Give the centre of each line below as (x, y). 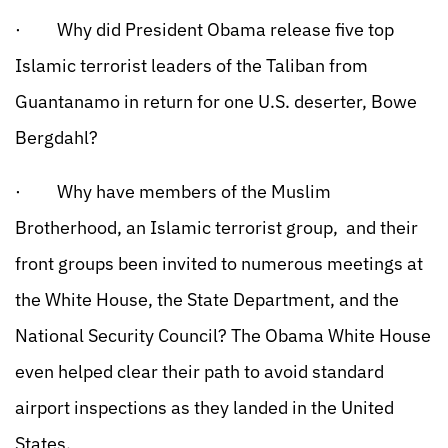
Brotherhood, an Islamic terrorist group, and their (216, 227)
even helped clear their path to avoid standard (199, 371)
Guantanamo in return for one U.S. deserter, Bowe (216, 101)
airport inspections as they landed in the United (204, 407)
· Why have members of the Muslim (173, 191)
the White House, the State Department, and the (207, 299)
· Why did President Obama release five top (204, 29)
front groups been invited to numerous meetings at (219, 263)
